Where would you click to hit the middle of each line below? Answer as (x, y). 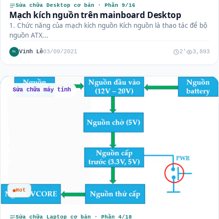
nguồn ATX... (29, 35)
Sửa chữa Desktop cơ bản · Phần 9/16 (76, 6)
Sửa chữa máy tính (42, 90)
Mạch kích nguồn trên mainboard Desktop (95, 15)
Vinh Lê (31, 52)
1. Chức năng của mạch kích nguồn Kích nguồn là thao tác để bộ (108, 26)
